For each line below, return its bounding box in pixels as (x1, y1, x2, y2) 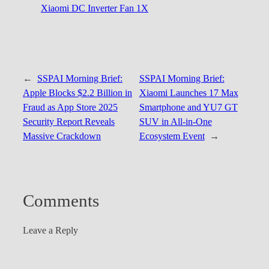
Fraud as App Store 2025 (23, 102, 118, 113)
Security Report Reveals (23, 116, 115, 128)
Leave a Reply (23, 225, 78, 236)
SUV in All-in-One (139, 116, 212, 128)
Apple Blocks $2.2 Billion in (23, 88, 132, 99)
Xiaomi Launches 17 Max (139, 88, 238, 99)
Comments (23, 192, 99, 211)
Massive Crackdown (23, 131, 101, 142)
